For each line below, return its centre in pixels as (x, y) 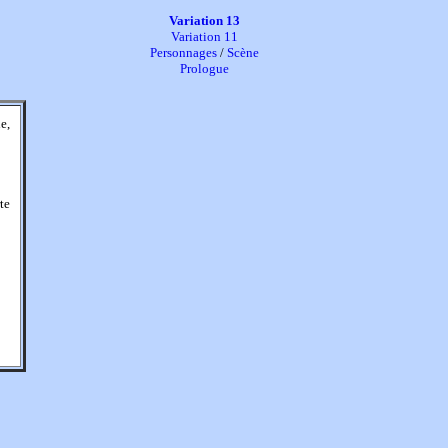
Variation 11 (204, 36)
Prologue (204, 68)
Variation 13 (204, 20)
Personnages (183, 52)
